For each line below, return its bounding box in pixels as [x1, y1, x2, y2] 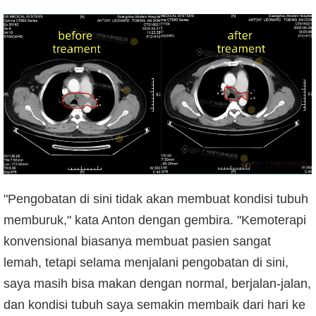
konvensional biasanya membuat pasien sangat [4, 234, 271, 249]
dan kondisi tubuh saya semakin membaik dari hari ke [4, 298, 305, 312]
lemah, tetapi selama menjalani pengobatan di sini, [4, 255, 288, 270]
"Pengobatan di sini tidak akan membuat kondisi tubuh [4, 192, 308, 207]
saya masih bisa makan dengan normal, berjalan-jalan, [4, 276, 311, 291]
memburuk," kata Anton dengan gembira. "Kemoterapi [4, 213, 306, 228]
